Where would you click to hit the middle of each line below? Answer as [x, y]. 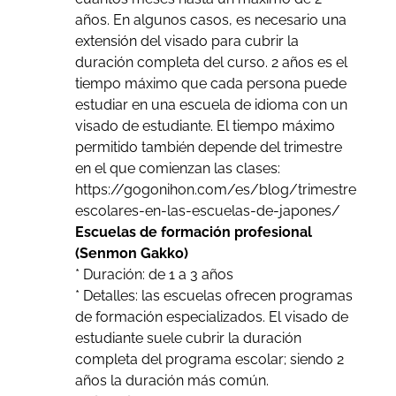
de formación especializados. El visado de [211, 316]
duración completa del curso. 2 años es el [211, 62]
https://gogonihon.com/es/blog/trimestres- [222, 189]
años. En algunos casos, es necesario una [210, 19]
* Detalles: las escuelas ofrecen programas [213, 295]
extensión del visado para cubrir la [187, 41]
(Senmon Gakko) [131, 253]
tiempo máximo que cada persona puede [210, 83]
